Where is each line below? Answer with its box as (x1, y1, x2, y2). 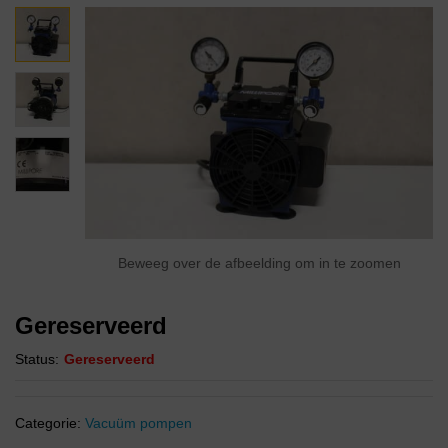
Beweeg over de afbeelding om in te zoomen (117, 255, 401, 271)
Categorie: (15, 415, 85, 431)
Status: (15, 351, 59, 367)
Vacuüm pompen (85, 415, 192, 431)
